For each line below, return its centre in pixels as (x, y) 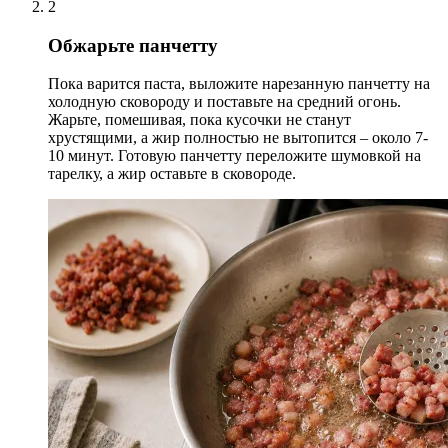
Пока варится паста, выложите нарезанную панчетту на (239, 84)
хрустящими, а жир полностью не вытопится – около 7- (238, 138)
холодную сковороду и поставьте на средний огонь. (224, 102)
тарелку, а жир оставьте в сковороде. (172, 174)
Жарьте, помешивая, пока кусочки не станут (199, 120)
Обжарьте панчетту (133, 45)
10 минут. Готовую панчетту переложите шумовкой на (234, 156)
